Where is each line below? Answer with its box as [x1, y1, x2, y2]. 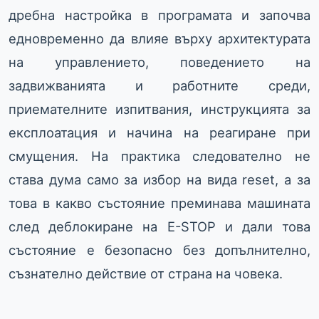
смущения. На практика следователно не [9, 148, 310, 164]
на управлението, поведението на [9, 54, 310, 70]
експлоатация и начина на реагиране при [9, 125, 310, 141]
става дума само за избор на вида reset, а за [9, 172, 310, 188]
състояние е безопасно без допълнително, [9, 242, 310, 258]
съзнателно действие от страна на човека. [9, 266, 283, 282]
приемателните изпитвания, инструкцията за [9, 101, 310, 117]
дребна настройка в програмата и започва [9, 7, 310, 23]
